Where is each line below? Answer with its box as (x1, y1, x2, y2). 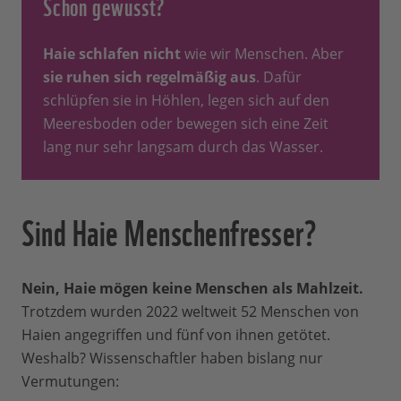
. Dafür (256, 67, 302, 88)
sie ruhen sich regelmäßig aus (43, 67, 256, 88)
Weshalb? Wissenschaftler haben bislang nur (21, 348, 323, 369)
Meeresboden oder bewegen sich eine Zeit (43, 114, 328, 134)
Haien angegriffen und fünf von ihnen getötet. (21, 325, 330, 346)
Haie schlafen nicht (43, 44, 184, 64)
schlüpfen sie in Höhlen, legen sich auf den (43, 90, 329, 111)
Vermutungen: (21, 371, 119, 392)
